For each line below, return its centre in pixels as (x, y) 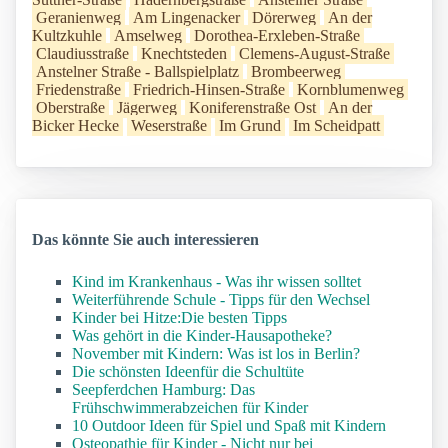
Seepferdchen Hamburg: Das (163, 390)
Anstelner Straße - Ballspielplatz (137, 72)
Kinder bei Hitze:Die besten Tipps (179, 318)
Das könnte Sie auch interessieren (145, 240)
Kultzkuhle (67, 36)
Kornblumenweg (350, 90)
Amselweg (148, 36)
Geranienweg (78, 18)
